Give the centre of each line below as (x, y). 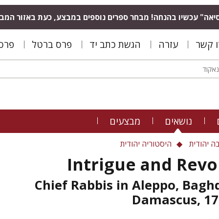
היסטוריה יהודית (146, 144)
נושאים (178, 121)
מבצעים (125, 121)
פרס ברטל (52, 44)
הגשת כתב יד (115, 44)
